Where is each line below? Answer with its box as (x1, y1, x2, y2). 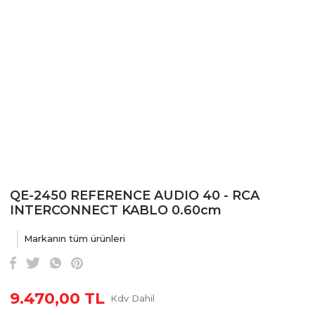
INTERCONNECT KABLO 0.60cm (10, 202, 221, 218)
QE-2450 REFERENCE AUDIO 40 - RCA (10, 188, 259, 203)
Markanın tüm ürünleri (24, 233, 125, 244)
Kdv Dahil (110, 292, 155, 304)
